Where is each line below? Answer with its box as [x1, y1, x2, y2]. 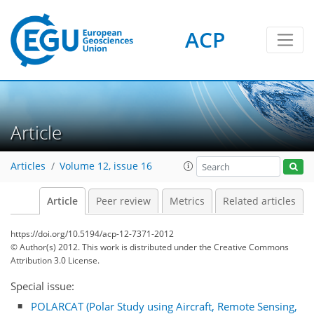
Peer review [96, 195, 151, 207]
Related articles [223, 195, 296, 207]
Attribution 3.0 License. [11, 254, 100, 266]
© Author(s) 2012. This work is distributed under [11, 241, 199, 253]
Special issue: [11, 279, 74, 293]
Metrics [169, 195, 205, 207]
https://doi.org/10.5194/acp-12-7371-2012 [11, 228, 174, 240]
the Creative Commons [199, 241, 289, 253]
